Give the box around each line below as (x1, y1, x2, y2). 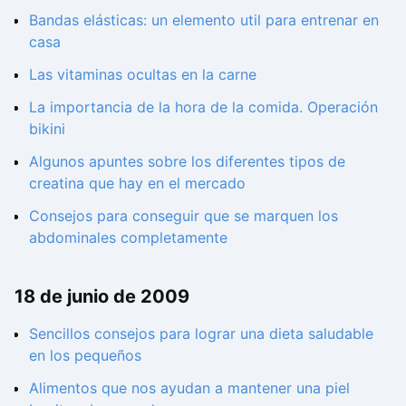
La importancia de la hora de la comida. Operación (29, 98, 378, 117)
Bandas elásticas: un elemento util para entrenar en (29, 11, 379, 30)
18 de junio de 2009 (14, 285, 189, 307)
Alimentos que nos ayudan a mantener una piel (29, 378, 350, 397)
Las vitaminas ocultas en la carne (29, 65, 256, 84)
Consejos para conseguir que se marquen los (29, 207, 338, 226)
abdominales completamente (29, 228, 227, 247)
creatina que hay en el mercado (29, 174, 246, 193)
